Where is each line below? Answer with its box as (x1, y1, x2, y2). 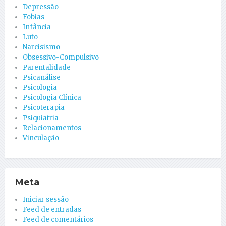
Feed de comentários (23, 215, 93, 224)
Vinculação (23, 133, 59, 142)
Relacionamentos (23, 123, 81, 132)
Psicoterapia (23, 103, 65, 112)
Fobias (23, 12, 44, 21)
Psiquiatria (23, 113, 59, 122)
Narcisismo (23, 42, 60, 51)
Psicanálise (23, 73, 61, 82)
